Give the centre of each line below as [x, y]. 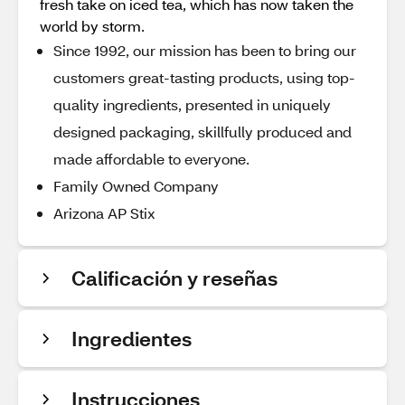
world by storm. [92, 26]
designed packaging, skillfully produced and [202, 132]
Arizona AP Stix [104, 213]
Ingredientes [132, 339]
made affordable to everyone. [151, 159]
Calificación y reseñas [174, 278]
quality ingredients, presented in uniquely [192, 104]
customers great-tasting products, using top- [204, 77]
